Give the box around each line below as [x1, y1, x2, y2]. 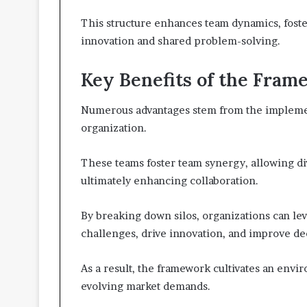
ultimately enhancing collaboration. [81, 174, 258, 188]
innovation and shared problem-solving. [81, 34, 280, 47]
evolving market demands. [81, 280, 210, 293]
